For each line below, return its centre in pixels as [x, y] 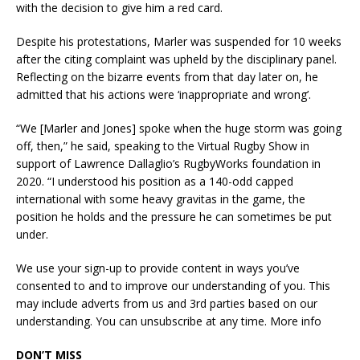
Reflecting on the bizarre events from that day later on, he [167, 77]
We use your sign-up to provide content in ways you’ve [158, 268]
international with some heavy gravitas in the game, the [161, 199]
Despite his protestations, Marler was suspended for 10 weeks [179, 42]
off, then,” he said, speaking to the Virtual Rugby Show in [163, 146]
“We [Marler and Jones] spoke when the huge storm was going [179, 129]
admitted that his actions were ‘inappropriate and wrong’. [164, 95]
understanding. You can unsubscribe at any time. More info [169, 321]
